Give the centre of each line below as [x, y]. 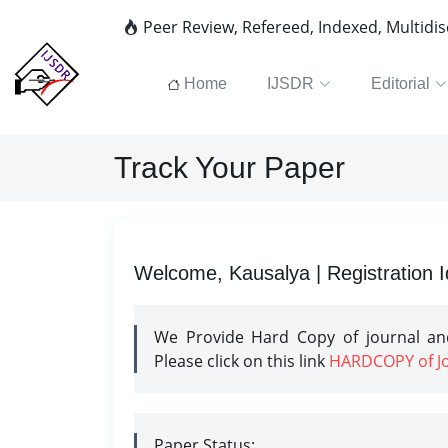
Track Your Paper [229, 167]
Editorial [400, 83]
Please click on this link [241, 361]
